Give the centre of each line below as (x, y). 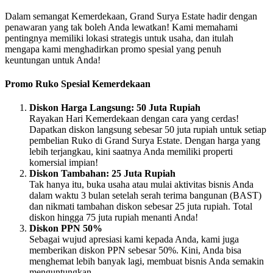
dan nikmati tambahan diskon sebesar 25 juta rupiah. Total (141, 207)
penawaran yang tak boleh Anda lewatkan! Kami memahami (121, 27)
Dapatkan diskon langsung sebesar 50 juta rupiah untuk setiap (148, 130)
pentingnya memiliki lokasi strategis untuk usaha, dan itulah (119, 38)
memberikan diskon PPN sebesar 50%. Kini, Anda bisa (135, 250)
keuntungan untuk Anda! (53, 60)
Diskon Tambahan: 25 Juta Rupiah (102, 174)
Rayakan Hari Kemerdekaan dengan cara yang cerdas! (134, 119)
